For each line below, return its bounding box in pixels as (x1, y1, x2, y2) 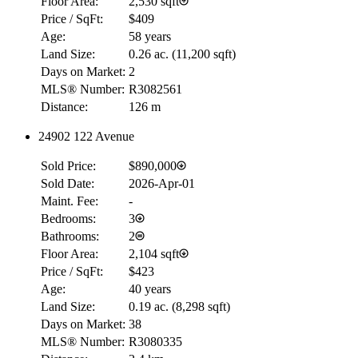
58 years (129, 29, 171, 43)
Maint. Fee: (41, 193, 98, 208)
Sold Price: (41, 158, 96, 173)
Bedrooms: (41, 211, 96, 225)
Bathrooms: (41, 229, 99, 243)
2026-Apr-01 (129, 176, 195, 190)
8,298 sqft (176, 299, 226, 313)
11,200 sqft (176, 46, 232, 61)
